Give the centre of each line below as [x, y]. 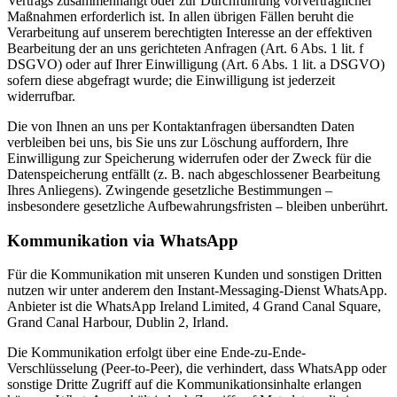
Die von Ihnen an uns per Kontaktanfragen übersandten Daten [181, 127]
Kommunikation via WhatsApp [123, 240]
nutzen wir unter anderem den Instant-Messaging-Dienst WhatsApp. [197, 291]
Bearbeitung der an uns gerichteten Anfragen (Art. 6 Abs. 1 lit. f [185, 49]
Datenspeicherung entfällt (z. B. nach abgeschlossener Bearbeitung [194, 175]
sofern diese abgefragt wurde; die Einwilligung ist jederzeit [171, 81]
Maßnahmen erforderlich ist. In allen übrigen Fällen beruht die [180, 17]
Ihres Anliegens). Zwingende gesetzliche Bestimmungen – [170, 191]
